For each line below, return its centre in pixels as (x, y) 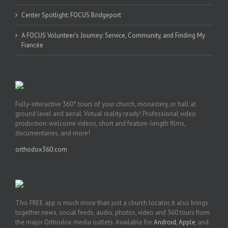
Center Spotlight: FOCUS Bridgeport (71, 15)
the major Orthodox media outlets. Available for (84, 222)
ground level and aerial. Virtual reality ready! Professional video (106, 113)
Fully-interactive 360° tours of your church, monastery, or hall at (106, 104)
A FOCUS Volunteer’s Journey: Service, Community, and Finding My (113, 35)
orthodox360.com (41, 149)
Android (165, 222)
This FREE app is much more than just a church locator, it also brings (112, 203)
